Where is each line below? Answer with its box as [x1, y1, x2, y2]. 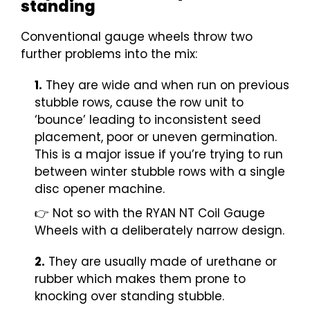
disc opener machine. [35, 181, 165, 197]
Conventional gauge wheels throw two [21, 28, 253, 45]
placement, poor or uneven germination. [35, 129, 277, 145]
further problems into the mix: [21, 46, 197, 62]
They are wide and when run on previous [42, 77, 289, 93]
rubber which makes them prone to [35, 271, 246, 287]
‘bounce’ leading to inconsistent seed [35, 111, 261, 128]
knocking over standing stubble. [35, 288, 224, 304]
